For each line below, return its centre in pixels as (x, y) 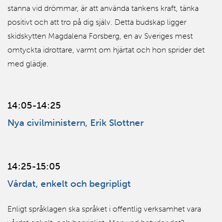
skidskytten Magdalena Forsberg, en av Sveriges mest (100, 36)
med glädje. (28, 63)
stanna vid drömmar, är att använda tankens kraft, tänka (103, 8)
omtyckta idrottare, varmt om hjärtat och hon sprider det (106, 50)
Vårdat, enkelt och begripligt (69, 184)
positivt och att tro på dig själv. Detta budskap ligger (97, 22)
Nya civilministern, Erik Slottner (76, 122)
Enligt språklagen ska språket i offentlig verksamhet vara (104, 209)
